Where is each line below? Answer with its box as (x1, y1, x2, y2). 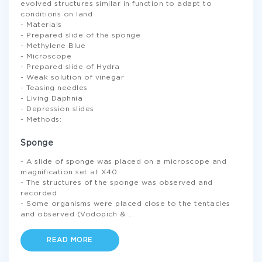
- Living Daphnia (20, 95, 82, 102)
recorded (20, 190, 57, 196)
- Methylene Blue (20, 43, 85, 49)
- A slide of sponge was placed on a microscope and (20, 158, 226, 165)
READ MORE (47, 237, 93, 243)
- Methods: (20, 116, 61, 123)
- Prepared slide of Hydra (20, 64, 120, 70)
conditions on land (20, 11, 92, 18)
